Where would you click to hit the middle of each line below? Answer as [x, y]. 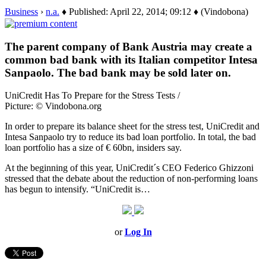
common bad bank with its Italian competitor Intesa [131, 59]
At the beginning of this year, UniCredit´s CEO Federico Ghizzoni [129, 168]
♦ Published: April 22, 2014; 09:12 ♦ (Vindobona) [154, 11]
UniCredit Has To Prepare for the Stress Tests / [92, 96]
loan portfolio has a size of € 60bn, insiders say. [93, 148]
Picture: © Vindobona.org [53, 106]
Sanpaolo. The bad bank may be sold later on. [118, 72]
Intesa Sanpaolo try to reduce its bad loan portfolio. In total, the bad [130, 137]
